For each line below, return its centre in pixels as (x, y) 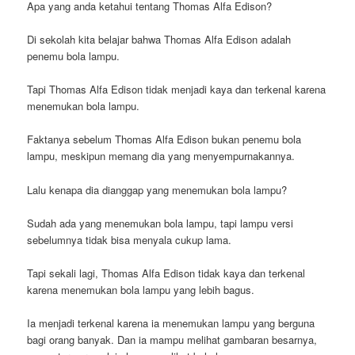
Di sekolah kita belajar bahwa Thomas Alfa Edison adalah (159, 40)
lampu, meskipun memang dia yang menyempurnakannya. (161, 156)
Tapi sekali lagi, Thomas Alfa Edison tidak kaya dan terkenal (166, 273)
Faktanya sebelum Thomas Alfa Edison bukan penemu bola (164, 139)
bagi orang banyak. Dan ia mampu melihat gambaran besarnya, (172, 339)
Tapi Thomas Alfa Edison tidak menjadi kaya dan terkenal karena (177, 90)
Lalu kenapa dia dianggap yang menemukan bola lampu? (157, 189)
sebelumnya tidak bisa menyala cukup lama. (130, 239)
